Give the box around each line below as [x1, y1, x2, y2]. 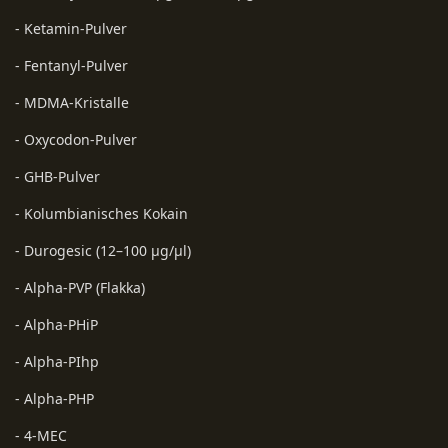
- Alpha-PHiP [15, 314, 98, 334]
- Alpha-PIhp [15, 351, 99, 371]
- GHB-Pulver [15, 166, 100, 186]
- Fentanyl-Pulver [15, 55, 128, 75]
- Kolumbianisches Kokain [15, 203, 188, 223]
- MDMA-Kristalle [15, 92, 129, 112]
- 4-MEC [15, 425, 67, 445]
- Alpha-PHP [15, 388, 94, 408]
